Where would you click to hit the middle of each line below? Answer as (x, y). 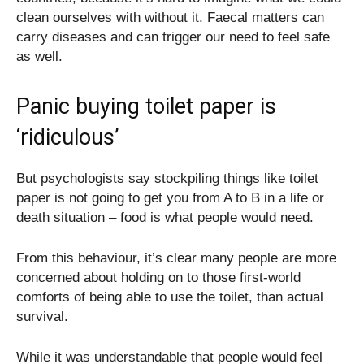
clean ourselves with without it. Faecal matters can (170, 17)
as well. (39, 56)
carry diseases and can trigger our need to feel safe (173, 37)
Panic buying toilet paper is (146, 106)
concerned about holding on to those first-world (158, 277)
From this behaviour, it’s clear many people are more (176, 258)
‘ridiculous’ (68, 137)
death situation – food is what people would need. (165, 217)
